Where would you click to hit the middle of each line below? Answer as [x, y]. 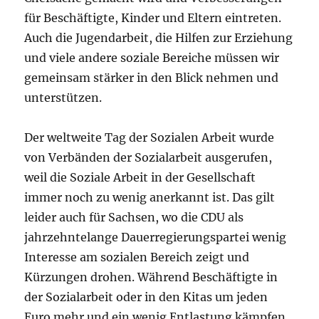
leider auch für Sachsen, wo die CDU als [134, 217]
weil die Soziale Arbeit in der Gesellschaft [140, 177]
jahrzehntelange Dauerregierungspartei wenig [156, 237]
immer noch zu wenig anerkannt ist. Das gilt [150, 197]
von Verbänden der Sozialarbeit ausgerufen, [148, 157]
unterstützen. [63, 97]
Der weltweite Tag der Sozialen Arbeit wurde [150, 137]
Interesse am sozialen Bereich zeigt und [137, 257]
